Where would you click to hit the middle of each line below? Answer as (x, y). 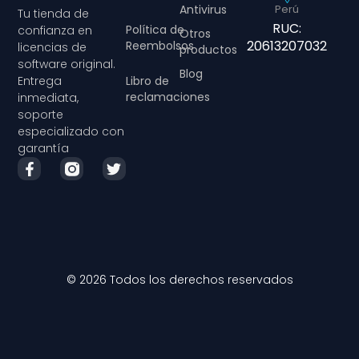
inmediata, (48, 98)
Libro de (147, 81)
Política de (155, 30)
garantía (44, 149)
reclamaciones (167, 97)
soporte (41, 115)
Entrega (40, 81)
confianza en (55, 31)
